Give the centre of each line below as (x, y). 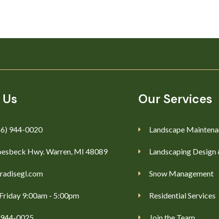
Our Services (175, 99)
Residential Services (183, 196)
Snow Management (182, 174)
